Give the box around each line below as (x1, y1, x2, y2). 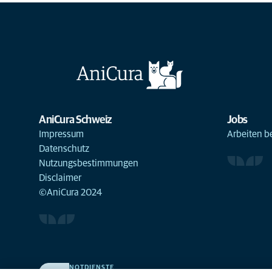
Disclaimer (39, 173, 81, 183)
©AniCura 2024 (39, 188, 102, 197)
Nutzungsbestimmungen (39, 158, 138, 168)
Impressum (39, 129, 84, 139)
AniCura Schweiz (39, 115, 112, 126)
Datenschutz (39, 144, 89, 154)
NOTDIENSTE (69, 263, 114, 271)
